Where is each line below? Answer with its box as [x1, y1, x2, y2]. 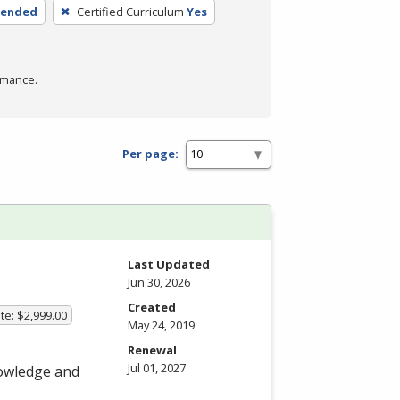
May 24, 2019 [128, 316, 195, 333]
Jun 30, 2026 [128, 273, 190, 290]
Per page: [122, 146, 179, 162]
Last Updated [128, 255, 210, 272]
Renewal [128, 341, 177, 358]
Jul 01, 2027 [128, 359, 186, 376]
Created [128, 298, 176, 315]
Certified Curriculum [76, 3, 184, 20]
